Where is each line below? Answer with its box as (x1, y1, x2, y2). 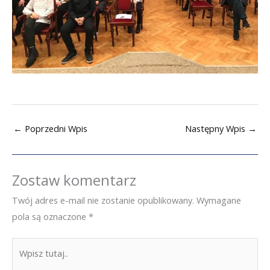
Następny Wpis (185, 122, 248, 134)
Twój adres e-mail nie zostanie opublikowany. (12, 194, 194, 207)
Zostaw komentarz (12, 171, 136, 190)
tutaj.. (11, 256, 34, 268)
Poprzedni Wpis (22, 122, 87, 134)
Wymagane (196, 194, 241, 207)
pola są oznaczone (12, 210, 89, 223)
